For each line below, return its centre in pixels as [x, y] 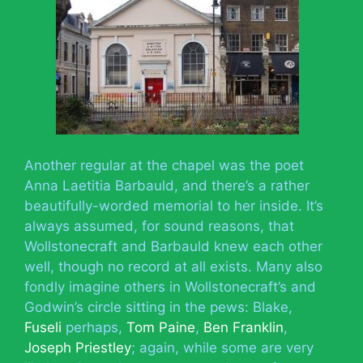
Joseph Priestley [78, 347]
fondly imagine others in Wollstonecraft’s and [170, 286]
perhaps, [94, 327]
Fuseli [43, 327]
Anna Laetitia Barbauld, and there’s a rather [167, 185]
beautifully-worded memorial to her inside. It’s [174, 205]
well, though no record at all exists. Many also [173, 266]
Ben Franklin [243, 327]
